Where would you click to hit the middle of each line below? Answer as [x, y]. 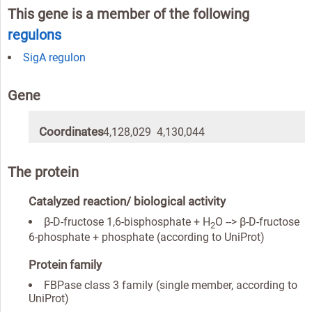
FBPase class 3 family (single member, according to [171, 286]
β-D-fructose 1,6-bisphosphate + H [127, 222]
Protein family [65, 265]
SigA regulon [54, 58]
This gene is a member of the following [128, 14]
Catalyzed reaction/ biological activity [127, 202]
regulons [34, 35]
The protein [43, 172]
